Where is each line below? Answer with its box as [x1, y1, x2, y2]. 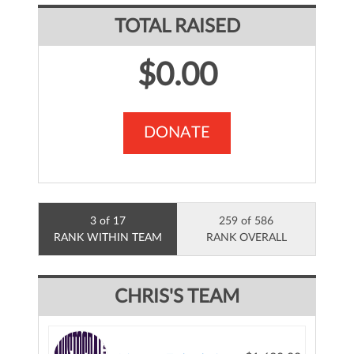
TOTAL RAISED [114, 17, 240, 36]
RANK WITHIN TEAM [54, 232, 162, 243]
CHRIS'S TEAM [115, 288, 239, 307]
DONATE [144, 125, 210, 141]
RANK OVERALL [205, 232, 287, 243]
